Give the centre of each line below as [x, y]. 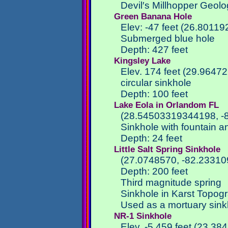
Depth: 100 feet [154, 94]
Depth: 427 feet [154, 50]
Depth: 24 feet [152, 138]
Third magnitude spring [171, 182]
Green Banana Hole [153, 16]
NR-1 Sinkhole [143, 216]
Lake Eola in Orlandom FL [166, 105]
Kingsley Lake [142, 61]
